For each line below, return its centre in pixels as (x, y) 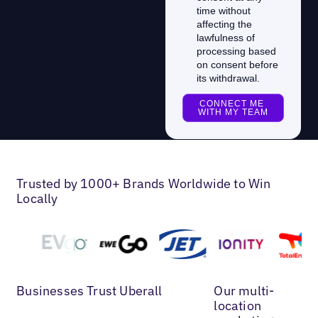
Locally (37, 198)
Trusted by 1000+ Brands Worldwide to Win (144, 183)
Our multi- (244, 290)
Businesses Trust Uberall (89, 290)
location (237, 305)
